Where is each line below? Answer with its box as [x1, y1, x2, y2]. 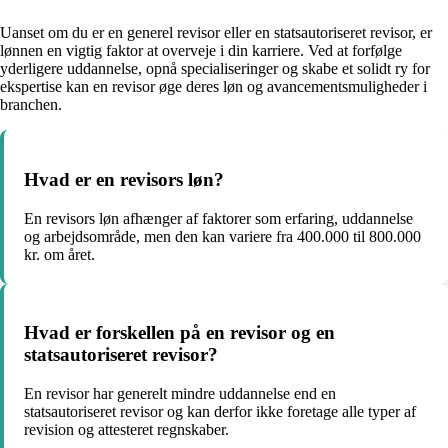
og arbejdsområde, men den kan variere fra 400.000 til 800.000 [24, 227, 421, 245]
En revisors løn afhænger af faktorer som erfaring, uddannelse [24, 209, 413, 227]
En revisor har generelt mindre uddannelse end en [24, 385, 336, 402]
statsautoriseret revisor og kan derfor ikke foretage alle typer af [24, 403, 416, 420]
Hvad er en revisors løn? [24, 168, 224, 190]
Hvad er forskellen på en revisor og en [24, 322, 335, 344]
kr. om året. [24, 245, 95, 263]
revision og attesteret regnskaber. [24, 421, 229, 438]
